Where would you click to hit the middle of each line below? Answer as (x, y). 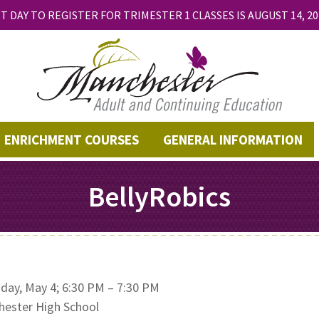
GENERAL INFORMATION (232, 139)
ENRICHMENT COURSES (72, 139)
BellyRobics (159, 196)
